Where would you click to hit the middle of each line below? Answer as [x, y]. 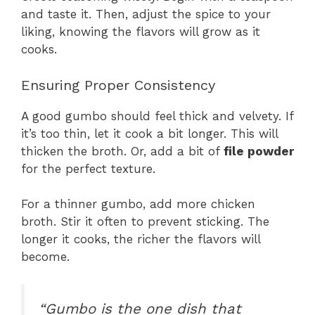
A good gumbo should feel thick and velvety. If [157, 116]
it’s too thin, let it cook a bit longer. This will [149, 133]
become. [45, 257]
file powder [259, 151]
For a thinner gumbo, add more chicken [138, 204]
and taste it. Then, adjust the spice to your [146, 14]
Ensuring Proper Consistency [118, 85]
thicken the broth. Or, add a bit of [122, 151]
